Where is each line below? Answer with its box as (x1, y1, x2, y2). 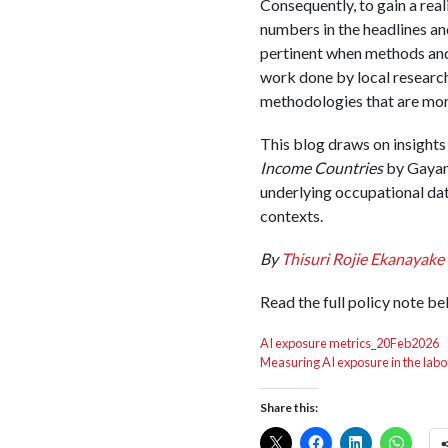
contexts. (259, 205, 323, 225)
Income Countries (259, 157, 383, 177)
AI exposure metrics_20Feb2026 (259, 334, 439, 351)
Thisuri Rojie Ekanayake (280, 249, 444, 269)
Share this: (259, 399, 318, 415)
